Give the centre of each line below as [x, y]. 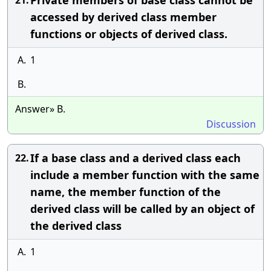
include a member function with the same [145, 175]
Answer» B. [40, 109]
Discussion [231, 124]
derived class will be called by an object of [142, 209]
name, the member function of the [126, 192]
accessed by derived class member [123, 17]
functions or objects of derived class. [129, 34]
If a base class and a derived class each [135, 158]
